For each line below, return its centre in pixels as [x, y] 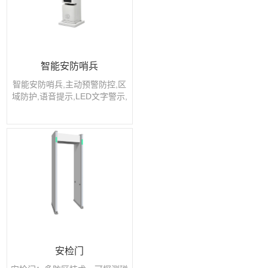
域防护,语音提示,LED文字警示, [69, 96]
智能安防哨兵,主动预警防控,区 [70, 84]
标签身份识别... [70, 108]
